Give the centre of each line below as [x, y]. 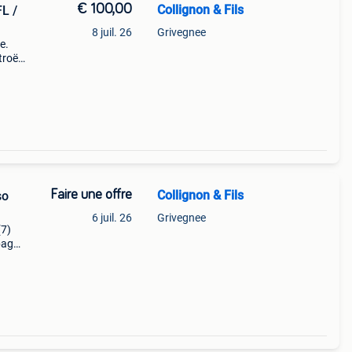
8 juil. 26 [112, 32]
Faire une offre [91, 195]
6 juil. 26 [112, 218]
